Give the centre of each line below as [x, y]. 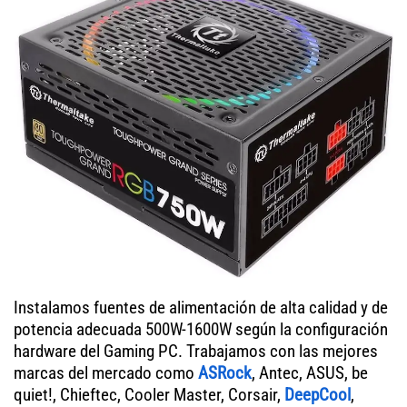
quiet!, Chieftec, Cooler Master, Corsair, [149, 394]
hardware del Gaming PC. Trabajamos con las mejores [196, 351]
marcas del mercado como [106, 372]
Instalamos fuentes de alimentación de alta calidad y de [201, 307]
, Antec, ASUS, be [310, 372]
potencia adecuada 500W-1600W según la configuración [201, 329]
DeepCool [318, 394]
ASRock [225, 372]
